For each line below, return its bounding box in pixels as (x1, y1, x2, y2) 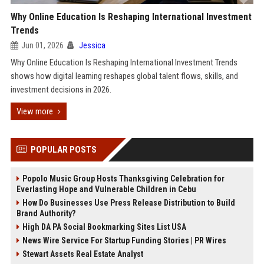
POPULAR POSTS (30, 144, 97, 155)
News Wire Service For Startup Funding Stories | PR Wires (22, 236, 226, 245)
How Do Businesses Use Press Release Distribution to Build (22, 198, 235, 207)
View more (16, 106, 53, 117)
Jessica (78, 41, 105, 50)
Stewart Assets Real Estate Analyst (22, 249, 143, 259)
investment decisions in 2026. (10, 84, 111, 95)
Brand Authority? (16, 209, 75, 218)
